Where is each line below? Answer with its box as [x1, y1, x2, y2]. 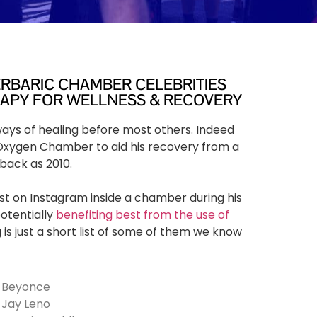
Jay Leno [1, 296, 50, 313]
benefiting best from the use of [55, 207, 229, 224]
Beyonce [1, 279, 50, 296]
